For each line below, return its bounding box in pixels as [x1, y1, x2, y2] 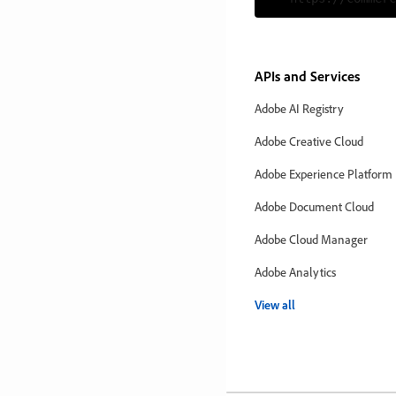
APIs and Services [255, 67, 360, 86]
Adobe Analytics [255, 264, 336, 280]
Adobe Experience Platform [255, 166, 392, 182]
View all [255, 297, 295, 313]
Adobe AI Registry [255, 101, 344, 117]
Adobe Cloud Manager [255, 232, 368, 247]
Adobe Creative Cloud [255, 133, 363, 149]
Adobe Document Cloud [255, 199, 374, 215]
